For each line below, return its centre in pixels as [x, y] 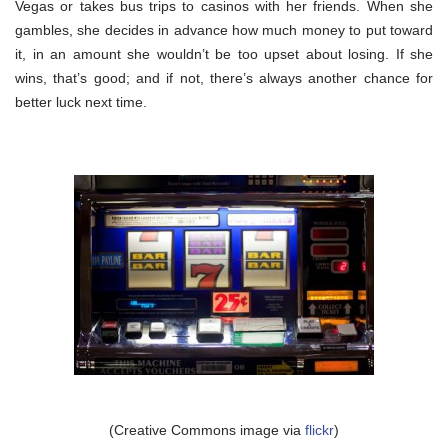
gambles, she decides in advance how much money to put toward [224, 29]
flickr [319, 429]
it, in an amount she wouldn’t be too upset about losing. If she [224, 53]
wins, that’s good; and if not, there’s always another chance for [224, 77]
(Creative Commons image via [207, 429]
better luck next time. [81, 101]
